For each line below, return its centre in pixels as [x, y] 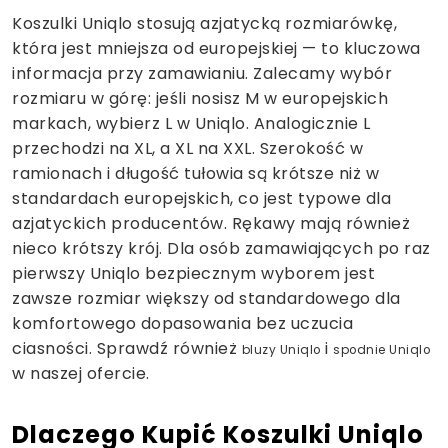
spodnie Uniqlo [381, 349]
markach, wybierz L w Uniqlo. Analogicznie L [191, 123]
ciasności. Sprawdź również [127, 348]
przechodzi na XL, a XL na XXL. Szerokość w [187, 148]
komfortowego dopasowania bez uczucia [182, 323]
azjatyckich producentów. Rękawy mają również [211, 223]
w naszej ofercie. [81, 373]
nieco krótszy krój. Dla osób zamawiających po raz [221, 248]
